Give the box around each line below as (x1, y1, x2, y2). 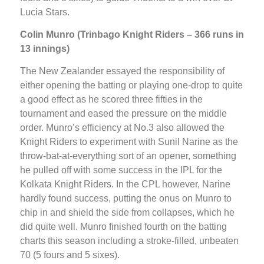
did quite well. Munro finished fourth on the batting (20, 222, 227, 232)
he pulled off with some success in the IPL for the (20, 165, 222, 176)
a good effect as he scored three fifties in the (20, 94, 203, 105)
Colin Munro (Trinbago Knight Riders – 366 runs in (20, 29, 244, 40)
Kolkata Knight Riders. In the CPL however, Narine (20, 179, 230, 190)
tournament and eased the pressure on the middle (20, 108, 227, 119)
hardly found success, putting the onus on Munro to (20, 193, 232, 204)
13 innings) (20, 44, 70, 54)
